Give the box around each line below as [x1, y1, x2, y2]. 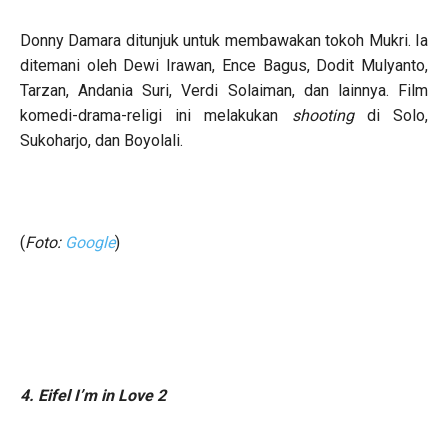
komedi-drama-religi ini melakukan [20, 105, 292, 125]
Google [65, 232, 115, 252]
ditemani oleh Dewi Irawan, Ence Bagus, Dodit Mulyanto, [20, 55, 428, 75]
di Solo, [366, 105, 429, 125]
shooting [291, 105, 367, 125]
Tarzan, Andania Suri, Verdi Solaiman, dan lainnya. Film [20, 80, 428, 100]
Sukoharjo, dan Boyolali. [20, 130, 183, 150]
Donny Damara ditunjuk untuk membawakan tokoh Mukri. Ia [20, 30, 428, 50]
